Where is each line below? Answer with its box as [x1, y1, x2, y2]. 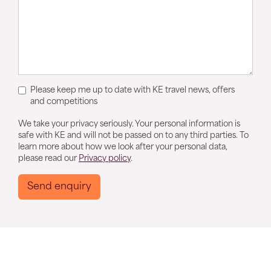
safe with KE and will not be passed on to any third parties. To [18, 132, 249, 140]
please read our [18, 155, 79, 163]
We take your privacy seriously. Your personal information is [18, 120, 240, 128]
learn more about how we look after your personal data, [18, 143, 227, 151]
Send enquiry [27, 182, 91, 192]
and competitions [30, 98, 97, 106]
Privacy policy [79, 155, 131, 163]
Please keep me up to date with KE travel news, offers [30, 87, 235, 94]
